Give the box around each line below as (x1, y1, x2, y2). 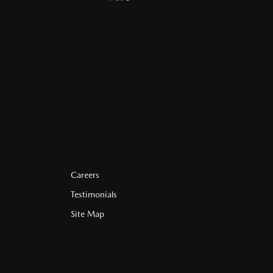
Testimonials (71, 189, 117, 199)
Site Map (71, 208, 104, 219)
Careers (71, 169, 99, 180)
